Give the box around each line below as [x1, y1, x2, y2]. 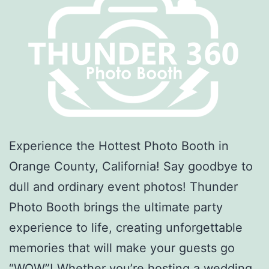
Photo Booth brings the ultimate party [9, 200, 223, 215]
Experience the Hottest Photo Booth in [9, 139, 229, 154]
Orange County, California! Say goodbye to [9, 159, 253, 174]
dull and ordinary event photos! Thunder [9, 180, 238, 195]
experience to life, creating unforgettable [9, 220, 243, 235]
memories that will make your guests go [9, 241, 235, 256]
